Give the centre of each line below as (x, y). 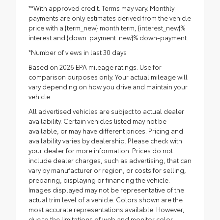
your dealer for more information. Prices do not (101, 151)
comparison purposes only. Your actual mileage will (108, 77)
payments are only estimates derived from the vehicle (110, 18)
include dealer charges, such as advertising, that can (110, 160)
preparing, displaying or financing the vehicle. (99, 180)
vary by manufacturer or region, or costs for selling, (107, 170)
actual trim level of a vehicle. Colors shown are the (106, 200)
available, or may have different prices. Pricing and (106, 131)
